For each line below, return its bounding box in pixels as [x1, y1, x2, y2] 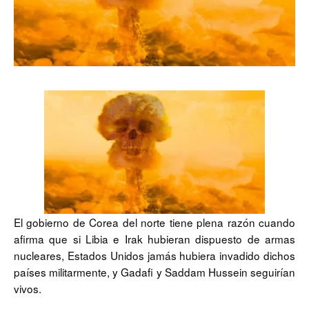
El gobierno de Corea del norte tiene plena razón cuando [14, 215, 295, 230]
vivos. [14, 281, 41, 297]
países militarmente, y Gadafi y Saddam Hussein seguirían [14, 264, 295, 280]
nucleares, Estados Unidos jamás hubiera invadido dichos [14, 248, 295, 263]
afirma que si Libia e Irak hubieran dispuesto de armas [14, 231, 295, 247]
